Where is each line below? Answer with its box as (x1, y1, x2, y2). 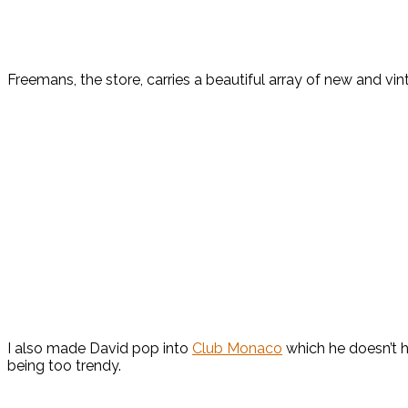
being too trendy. (7, 357, 121, 375)
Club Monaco (192, 340, 282, 358)
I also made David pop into (7, 340, 192, 358)
